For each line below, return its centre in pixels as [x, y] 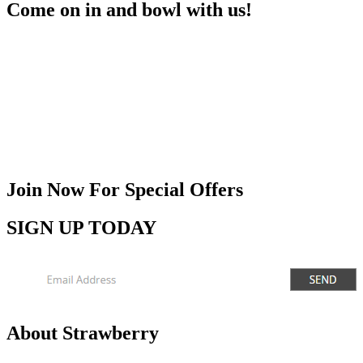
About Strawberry [83, 333]
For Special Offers [166, 189]
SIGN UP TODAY [81, 227]
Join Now [48, 189]
